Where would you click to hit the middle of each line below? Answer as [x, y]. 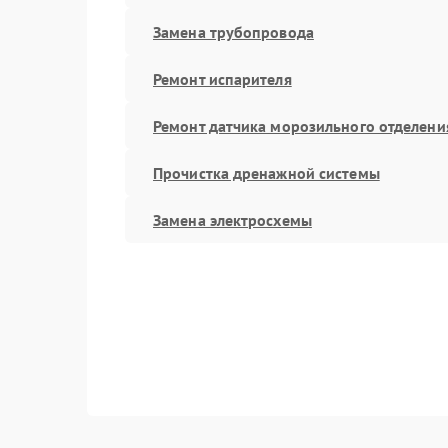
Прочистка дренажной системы [266, 172]
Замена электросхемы [232, 219]
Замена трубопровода [233, 31]
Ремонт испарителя [222, 78]
